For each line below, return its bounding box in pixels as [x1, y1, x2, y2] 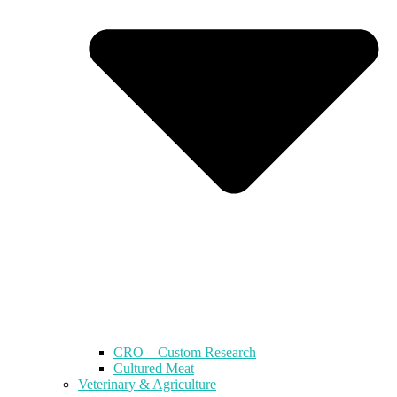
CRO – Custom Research [113, 344, 256, 360]
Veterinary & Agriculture [78, 376, 216, 392]
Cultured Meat [113, 360, 194, 376]
